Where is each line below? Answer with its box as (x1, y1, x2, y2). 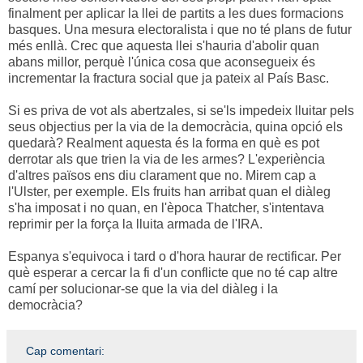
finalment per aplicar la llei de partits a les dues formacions (8, 6, 344, 21)
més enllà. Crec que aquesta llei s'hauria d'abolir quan (8, 39, 319, 53)
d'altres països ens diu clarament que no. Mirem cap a (8, 169, 316, 183)
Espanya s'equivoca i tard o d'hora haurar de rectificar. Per (8, 250, 341, 264)
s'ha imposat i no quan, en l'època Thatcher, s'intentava (8, 201, 324, 216)
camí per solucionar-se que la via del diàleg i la (8, 282, 278, 297)
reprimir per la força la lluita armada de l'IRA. (8, 217, 263, 232)
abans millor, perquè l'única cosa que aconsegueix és (8, 55, 315, 70)
